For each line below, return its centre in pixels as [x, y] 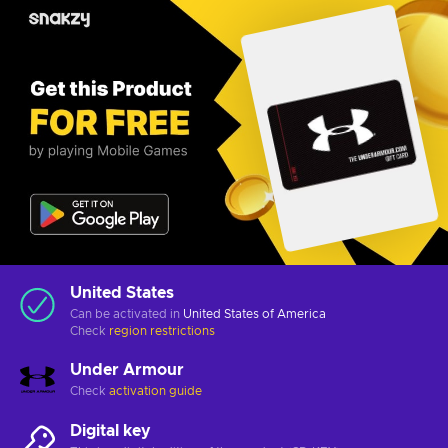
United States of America [254, 313]
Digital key [110, 430]
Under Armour [127, 369]
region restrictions [162, 330]
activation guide [155, 390]
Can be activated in [126, 313]
